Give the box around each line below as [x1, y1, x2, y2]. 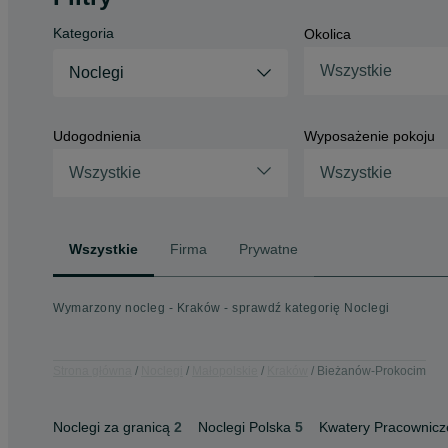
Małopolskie [192, 363, 258, 378]
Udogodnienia [53, 128, 141, 144]
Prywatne [239, 240, 298, 257]
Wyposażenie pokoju [303, 128, 435, 144]
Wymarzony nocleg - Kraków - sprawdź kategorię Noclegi [53, 301, 390, 315]
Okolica [303, 26, 351, 42]
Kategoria [53, 25, 114, 41]
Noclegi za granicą [53, 419, 170, 435]
